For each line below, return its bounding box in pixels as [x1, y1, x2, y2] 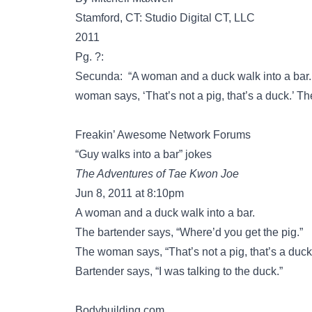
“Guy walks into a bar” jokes [75, 148, 228, 160]
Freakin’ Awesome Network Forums [75, 129, 251, 141]
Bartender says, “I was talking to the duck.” [75, 265, 283, 277]
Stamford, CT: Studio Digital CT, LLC [75, 12, 255, 24]
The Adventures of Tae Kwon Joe [75, 168, 239, 180]
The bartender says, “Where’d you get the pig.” [75, 226, 303, 238]
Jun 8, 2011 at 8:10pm [75, 187, 184, 199]
